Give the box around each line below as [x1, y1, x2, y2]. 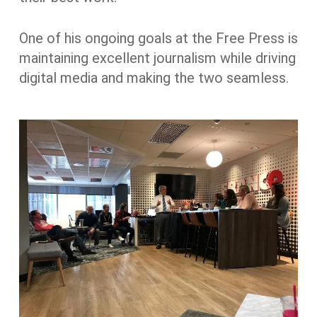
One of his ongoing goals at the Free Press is [18, 29, 298, 47]
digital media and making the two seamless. [18, 69, 289, 86]
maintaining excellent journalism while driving [18, 49, 296, 67]
